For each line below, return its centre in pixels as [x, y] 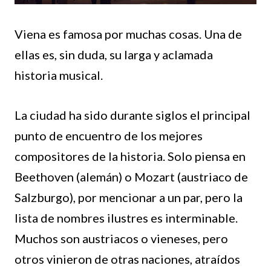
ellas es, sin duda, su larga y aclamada [114, 55]
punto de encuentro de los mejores [109, 136]
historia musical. [59, 75]
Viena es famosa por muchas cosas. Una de [128, 34]
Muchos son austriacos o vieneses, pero [121, 239]
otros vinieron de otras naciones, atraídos [127, 259]
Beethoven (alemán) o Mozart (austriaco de [131, 177]
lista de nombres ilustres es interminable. [126, 218]
